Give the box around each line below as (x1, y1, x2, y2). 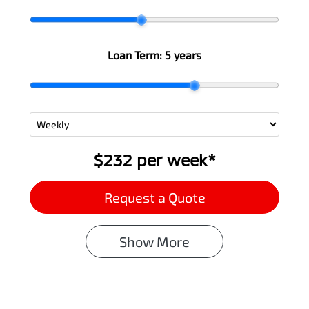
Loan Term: (108, 48, 165, 62)
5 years (165, 48, 201, 62)
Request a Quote (103, 189, 206, 206)
